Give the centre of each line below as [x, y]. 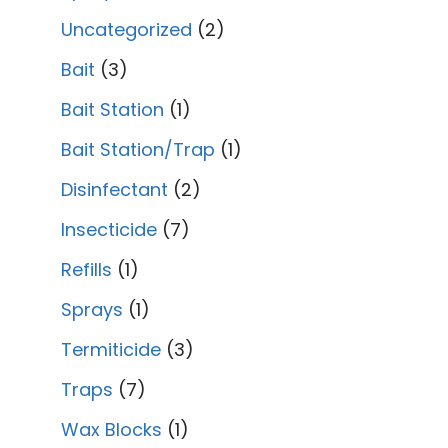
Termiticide [111, 349]
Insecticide [109, 229]
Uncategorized [126, 29]
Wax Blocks [111, 429]
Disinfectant [114, 189]
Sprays [92, 309]
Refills [86, 269]
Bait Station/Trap [138, 149]
